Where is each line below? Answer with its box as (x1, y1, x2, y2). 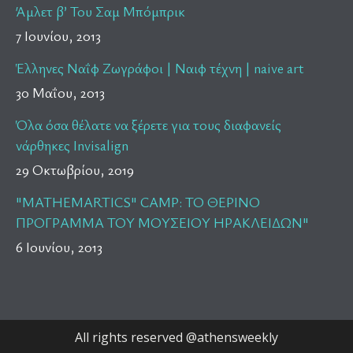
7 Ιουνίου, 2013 (16, 26, 101, 46)
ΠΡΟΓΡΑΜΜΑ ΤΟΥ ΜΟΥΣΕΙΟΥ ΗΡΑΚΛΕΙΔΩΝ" (16, 213, 309, 232)
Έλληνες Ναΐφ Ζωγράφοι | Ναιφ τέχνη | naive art (16, 58, 304, 78)
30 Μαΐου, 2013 (16, 83, 105, 102)
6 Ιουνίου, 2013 (16, 237, 102, 257)
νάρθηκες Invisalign (16, 136, 128, 155)
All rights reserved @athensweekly (75, 329, 278, 347)
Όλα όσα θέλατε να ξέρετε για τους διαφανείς (16, 115, 281, 135)
